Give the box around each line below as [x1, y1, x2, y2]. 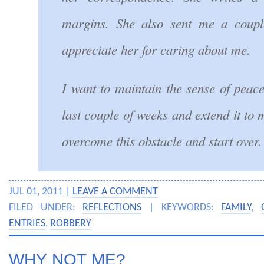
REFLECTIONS [82, 202, 142, 213]
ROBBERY [50, 218, 91, 229]
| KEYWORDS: [141, 202, 222, 213]
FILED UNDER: [9, 202, 83, 213]
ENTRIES [9, 218, 45, 229]
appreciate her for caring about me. [62, 40, 250, 58]
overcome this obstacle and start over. [62, 131, 262, 150]
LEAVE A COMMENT [72, 186, 158, 197]
